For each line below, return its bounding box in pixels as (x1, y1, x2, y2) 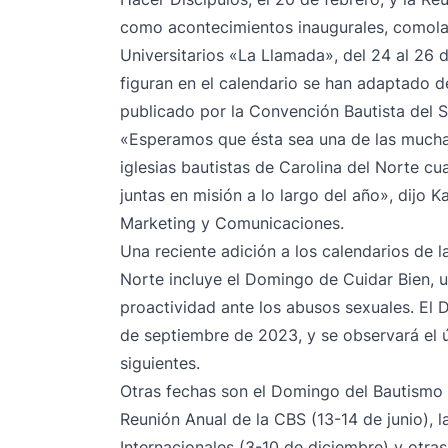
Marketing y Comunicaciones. (120, 213, 344, 233)
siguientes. (120, 353, 200, 373)
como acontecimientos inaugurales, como (120, 17, 436, 37)
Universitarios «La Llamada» (120, 45, 334, 65)
